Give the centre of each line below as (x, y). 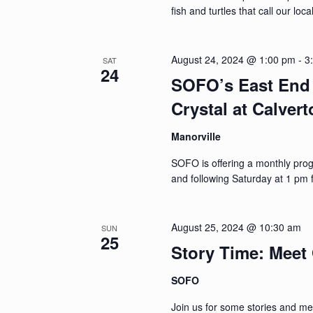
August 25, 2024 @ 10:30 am (236, 227)
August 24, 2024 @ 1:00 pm (234, 59)
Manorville (196, 136)
